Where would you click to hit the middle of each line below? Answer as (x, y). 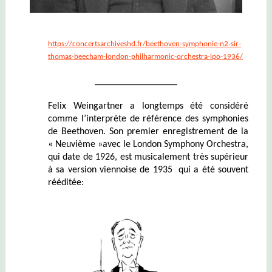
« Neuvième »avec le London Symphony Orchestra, (148, 145)
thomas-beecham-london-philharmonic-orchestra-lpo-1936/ (145, 57)
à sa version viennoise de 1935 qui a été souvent (148, 170)
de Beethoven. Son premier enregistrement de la (148, 132)
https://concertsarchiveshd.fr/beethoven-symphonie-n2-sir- (144, 44)
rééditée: (66, 183)
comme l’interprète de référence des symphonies (148, 119)
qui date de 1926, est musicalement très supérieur (148, 158)
